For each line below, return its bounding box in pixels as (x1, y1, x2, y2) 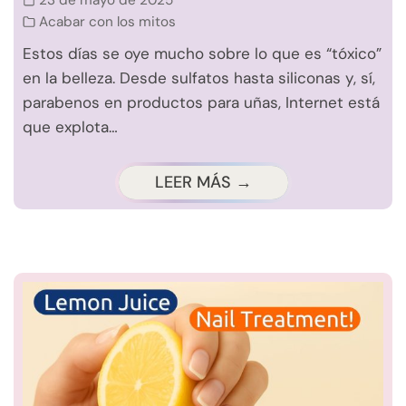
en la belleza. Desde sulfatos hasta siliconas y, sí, (23, 67, 375, 88)
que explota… (23, 116, 118, 137)
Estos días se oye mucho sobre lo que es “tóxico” (23, 43, 382, 63)
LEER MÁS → (154, 170, 252, 193)
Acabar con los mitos (39, 12, 176, 31)
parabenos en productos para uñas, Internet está (23, 92, 380, 112)
